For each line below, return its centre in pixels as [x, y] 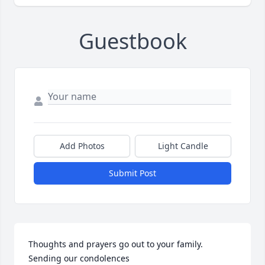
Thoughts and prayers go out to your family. [116, 244]
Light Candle [183, 146]
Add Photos [82, 146]
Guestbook [132, 41]
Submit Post [132, 173]
